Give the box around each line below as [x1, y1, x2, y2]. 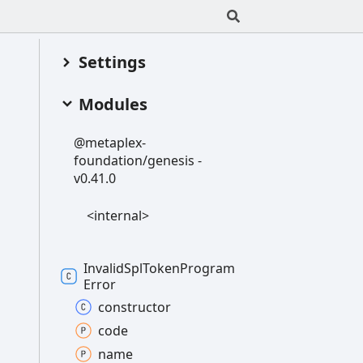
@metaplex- [74, 134, 146, 152]
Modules [79, 93, 147, 116]
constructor [97, 298, 171, 317]
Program [180, 259, 235, 278]
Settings [79, 50, 146, 73]
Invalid [83, 259, 124, 278]
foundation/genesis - [74, 152, 202, 170]
